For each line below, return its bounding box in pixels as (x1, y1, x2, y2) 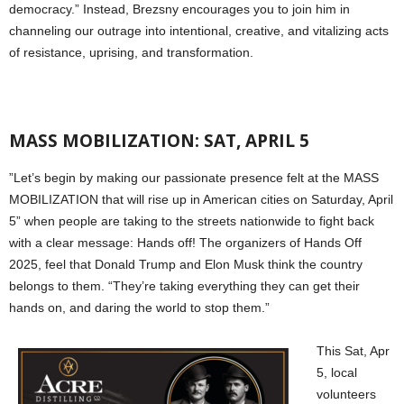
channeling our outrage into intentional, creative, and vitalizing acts (9, 23, 389, 39)
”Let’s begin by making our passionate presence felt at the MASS (9, 170, 379, 186)
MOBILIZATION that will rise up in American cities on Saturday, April (9, 192, 393, 207)
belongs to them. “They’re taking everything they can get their (9, 279, 360, 294)
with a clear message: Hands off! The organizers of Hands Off (9, 235, 362, 251)
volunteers (317, 387, 376, 402)
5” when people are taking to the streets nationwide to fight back (9, 214, 374, 229)
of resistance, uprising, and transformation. (9, 45, 253, 60)
